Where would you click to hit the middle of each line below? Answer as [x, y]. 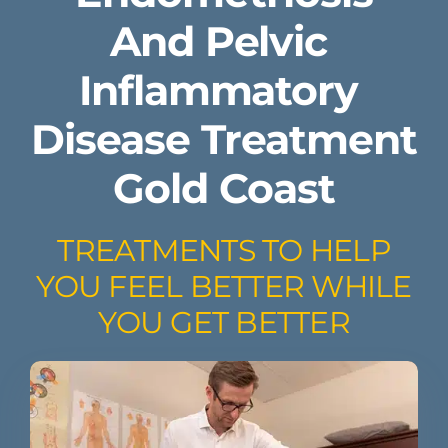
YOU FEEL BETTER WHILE [224, 287]
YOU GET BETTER [224, 323]
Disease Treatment [224, 139]
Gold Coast [224, 188]
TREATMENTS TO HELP [224, 251]
